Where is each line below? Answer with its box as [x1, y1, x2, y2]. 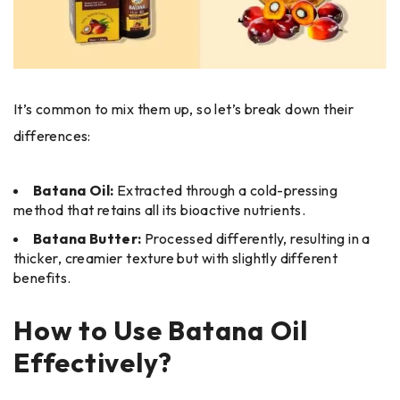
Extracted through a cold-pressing [116, 181, 338, 200]
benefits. [13, 269, 71, 287]
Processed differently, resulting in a [145, 229, 371, 248]
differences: [13, 127, 91, 146]
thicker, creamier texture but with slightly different [13, 249, 338, 268]
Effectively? [13, 346, 172, 380]
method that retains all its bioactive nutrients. [13, 201, 306, 220]
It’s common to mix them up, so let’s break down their [13, 100, 354, 119]
